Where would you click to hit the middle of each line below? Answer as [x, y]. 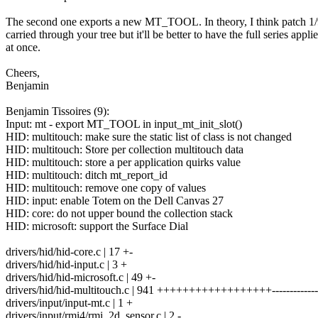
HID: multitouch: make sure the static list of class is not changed [149, 137]
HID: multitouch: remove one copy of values [106, 188]
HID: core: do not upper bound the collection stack [119, 214]
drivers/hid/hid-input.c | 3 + [66, 265]
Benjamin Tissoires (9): [57, 111]
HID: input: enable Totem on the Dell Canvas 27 [115, 201]
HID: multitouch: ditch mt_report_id [87, 175]
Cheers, [23, 73]
